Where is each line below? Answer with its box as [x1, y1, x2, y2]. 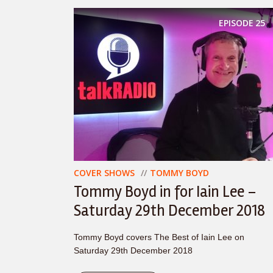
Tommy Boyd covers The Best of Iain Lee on [74, 232, 244, 242]
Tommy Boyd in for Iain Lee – [74, 182, 257, 202]
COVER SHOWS [74, 167, 135, 179]
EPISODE [219, 17, 253, 29]
